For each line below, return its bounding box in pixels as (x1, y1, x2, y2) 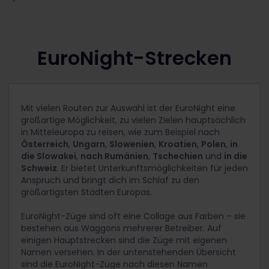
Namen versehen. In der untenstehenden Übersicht (21, 246, 236, 259)
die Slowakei (21, 150, 76, 163)
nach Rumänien (80, 150, 148, 163)
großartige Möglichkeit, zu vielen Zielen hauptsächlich (21, 114, 246, 127)
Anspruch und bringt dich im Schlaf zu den (21, 174, 199, 187)
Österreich (21, 138, 68, 151)
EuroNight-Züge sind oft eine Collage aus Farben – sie (21, 210, 246, 223)
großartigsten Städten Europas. (21, 186, 154, 199)
